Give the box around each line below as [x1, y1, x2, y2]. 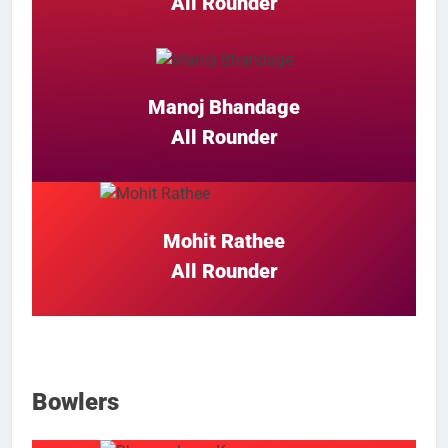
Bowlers [32, 387, 119, 416]
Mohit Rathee [163, 228, 285, 253]
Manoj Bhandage [148, 94, 300, 119]
